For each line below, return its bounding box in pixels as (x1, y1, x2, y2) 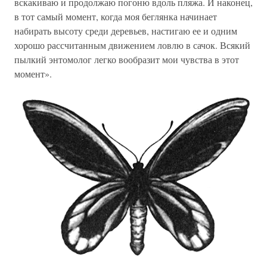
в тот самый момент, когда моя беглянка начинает (14, 10, 217, 23)
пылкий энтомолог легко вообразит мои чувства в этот (14, 53, 239, 66)
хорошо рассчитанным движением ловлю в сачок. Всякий (14, 39, 250, 51)
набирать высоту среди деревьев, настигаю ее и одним (14, 24, 237, 37)
